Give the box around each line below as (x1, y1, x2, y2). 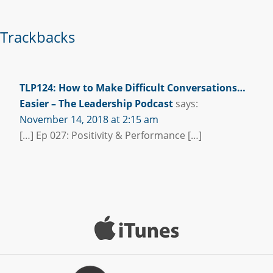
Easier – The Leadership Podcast (19, 96, 173, 110)
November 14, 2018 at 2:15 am (19, 112, 158, 126)
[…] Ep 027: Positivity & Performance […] (19, 128, 202, 142)
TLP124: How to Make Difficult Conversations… (19, 80, 246, 94)
